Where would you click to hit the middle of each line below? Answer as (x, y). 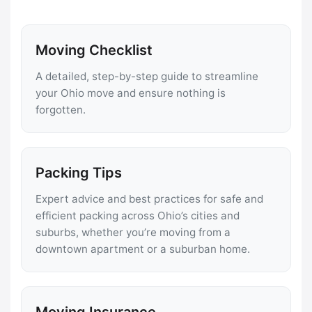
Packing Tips (79, 172)
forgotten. (61, 109)
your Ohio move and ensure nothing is (131, 93)
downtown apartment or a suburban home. (143, 249)
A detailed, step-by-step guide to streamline (147, 76)
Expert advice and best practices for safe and (149, 198)
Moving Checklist (94, 50)
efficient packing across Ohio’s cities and (138, 215)
